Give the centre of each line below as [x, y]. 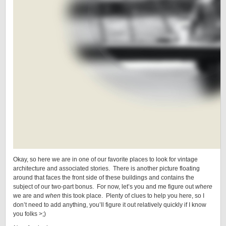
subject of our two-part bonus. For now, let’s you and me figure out [104, 187]
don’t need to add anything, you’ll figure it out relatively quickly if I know [110, 205]
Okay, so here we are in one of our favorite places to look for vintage [105, 159]
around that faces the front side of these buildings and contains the [104, 178]
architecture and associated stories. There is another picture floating [106, 168]
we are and [29, 196]
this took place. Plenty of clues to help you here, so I [132, 196]
